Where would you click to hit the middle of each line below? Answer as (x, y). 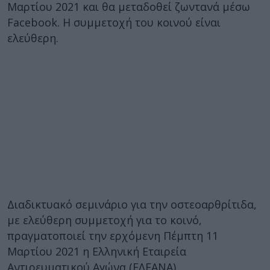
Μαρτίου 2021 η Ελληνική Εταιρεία (97, 251)
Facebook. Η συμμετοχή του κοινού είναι (114, 22)
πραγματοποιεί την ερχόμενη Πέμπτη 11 (113, 236)
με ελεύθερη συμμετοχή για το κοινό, (105, 220)
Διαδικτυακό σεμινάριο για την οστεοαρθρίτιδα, (132, 204)
